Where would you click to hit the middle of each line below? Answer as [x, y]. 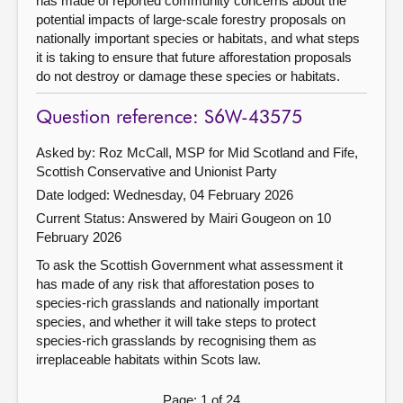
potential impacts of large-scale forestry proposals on [191, 19]
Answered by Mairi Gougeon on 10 [229, 218]
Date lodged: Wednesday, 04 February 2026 [165, 194]
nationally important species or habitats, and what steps [198, 38]
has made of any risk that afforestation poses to [175, 283]
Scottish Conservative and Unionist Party [157, 171]
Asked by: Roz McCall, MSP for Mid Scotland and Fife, [197, 152]
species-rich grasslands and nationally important [177, 302]
